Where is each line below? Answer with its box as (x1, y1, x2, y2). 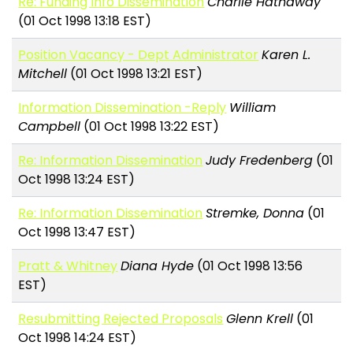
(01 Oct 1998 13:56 (194, 257, 303, 276)
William (229, 98, 277, 117)
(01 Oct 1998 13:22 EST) (80, 117, 220, 136)
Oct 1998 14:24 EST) (18, 329, 137, 347)
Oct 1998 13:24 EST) (18, 170, 136, 189)
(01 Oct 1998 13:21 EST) (67, 65, 203, 84)
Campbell (18, 117, 81, 136)
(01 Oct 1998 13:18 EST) (18, 12, 152, 31)
